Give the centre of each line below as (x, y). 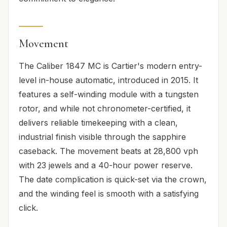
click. (28, 207)
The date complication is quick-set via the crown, (113, 179)
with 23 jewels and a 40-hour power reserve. (106, 165)
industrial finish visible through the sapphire (102, 137)
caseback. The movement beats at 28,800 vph (108, 151)
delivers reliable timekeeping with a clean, (98, 122)
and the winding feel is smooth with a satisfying (109, 193)
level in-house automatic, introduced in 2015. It (108, 80)
